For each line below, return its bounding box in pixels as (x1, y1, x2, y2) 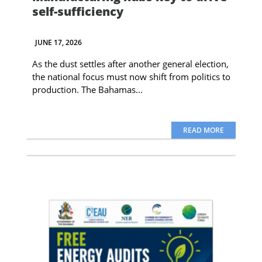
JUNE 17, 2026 (35, 37, 82, 47)
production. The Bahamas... (32, 83, 143, 95)
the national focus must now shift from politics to (32, 70, 230, 82)
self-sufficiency (32, 3, 123, 19)
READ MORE (182, 125, 224, 135)
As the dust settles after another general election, (32, 57, 229, 70)
